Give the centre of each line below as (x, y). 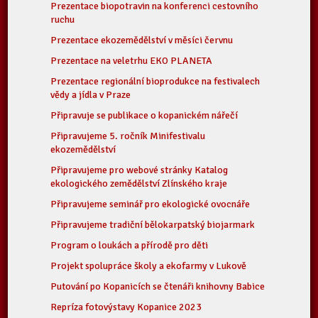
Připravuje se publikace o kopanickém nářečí (144, 115)
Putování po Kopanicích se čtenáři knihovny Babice (158, 286)
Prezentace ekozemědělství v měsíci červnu (142, 40)
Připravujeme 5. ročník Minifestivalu (128, 136)
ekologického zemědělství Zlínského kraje (139, 183)
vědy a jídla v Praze (91, 95)
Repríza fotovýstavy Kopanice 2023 (126, 307)
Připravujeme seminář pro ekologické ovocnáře (150, 204)
